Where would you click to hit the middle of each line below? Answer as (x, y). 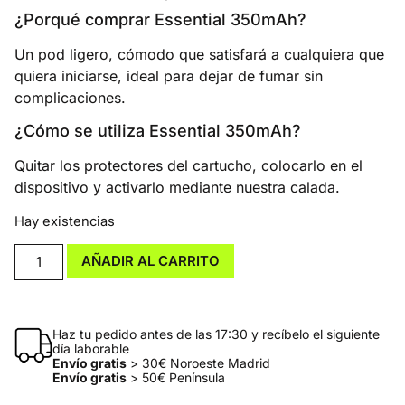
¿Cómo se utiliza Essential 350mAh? (158, 131)
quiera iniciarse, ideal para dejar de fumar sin (169, 75)
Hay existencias (65, 221)
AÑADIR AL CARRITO (151, 261)
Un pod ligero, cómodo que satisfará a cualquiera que (199, 54)
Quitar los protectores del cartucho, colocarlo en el (188, 166)
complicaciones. (70, 97)
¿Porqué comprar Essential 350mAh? (160, 19)
